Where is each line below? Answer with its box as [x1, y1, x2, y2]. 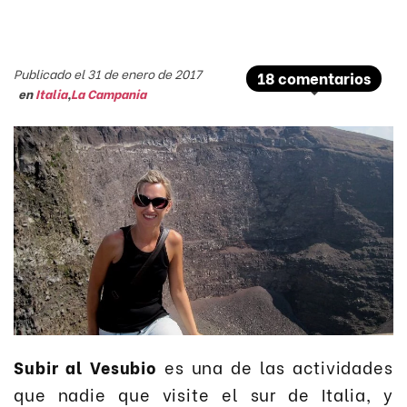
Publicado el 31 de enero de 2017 [14, 65, 202, 83]
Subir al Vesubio [14, 353, 158, 379]
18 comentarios [257, 66, 371, 88]
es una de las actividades [157, 353, 393, 379]
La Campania [71, 84, 146, 103]
